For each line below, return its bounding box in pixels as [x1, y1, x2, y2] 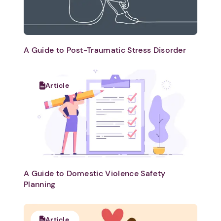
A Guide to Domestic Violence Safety [24, 168, 166, 179]
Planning [24, 179, 56, 190]
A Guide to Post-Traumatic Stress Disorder [24, 45, 186, 56]
